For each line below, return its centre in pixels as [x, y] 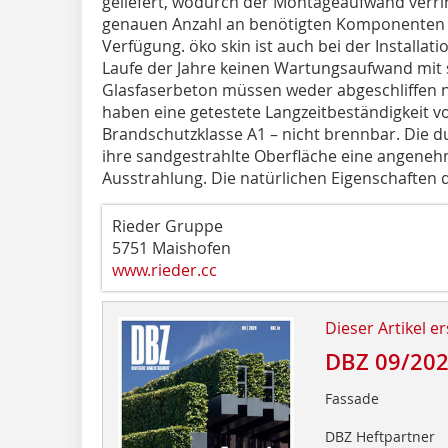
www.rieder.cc [164, 269]
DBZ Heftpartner [379, 436]
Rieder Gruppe [167, 225]
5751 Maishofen [171, 247]
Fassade [351, 398]
